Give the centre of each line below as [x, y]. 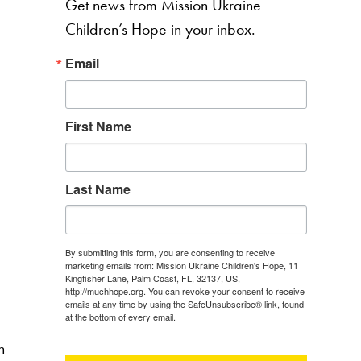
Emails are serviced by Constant [241, 316]
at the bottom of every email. [121, 316]
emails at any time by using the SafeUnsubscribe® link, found [184, 303]
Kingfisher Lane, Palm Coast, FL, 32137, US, [152, 278]
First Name [98, 126]
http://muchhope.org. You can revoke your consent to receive [185, 290]
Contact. [81, 329]
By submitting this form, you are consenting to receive [170, 252]
